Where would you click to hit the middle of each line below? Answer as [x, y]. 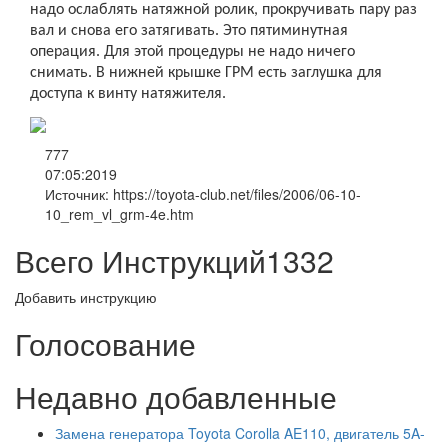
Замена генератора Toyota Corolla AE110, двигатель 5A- [240, 432]
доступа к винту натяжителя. [128, 93]
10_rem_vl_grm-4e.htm [119, 213]
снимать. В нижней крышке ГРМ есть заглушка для [206, 72]
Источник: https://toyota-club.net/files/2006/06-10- [203, 193]
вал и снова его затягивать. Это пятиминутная [189, 30]
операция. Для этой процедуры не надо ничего [192, 51]
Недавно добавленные [176, 396]
